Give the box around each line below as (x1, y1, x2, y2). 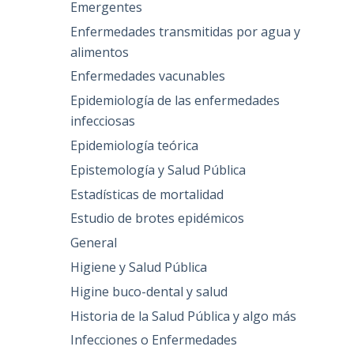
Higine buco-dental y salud (70, 282, 228, 300)
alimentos (70, 43, 130, 61)
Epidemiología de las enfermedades (70, 92, 281, 110)
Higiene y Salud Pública (70, 258, 208, 277)
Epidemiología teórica (70, 137, 199, 155)
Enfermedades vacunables (70, 67, 226, 85)
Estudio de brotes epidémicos (70, 209, 245, 228)
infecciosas (70, 112, 136, 130)
